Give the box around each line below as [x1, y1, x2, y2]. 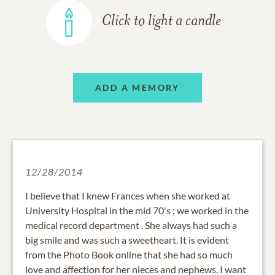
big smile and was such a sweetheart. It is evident [25, 233, 229, 246]
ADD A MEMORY [95, 82, 180, 93]
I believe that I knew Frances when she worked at [25, 189, 230, 201]
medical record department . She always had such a [25, 219, 237, 231]
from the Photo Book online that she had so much [25, 248, 233, 260]
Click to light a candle [101, 14, 221, 30]
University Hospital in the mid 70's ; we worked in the [25, 204, 249, 216]
